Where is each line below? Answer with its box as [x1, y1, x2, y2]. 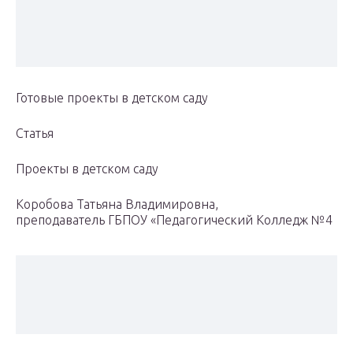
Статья [16, 126, 54, 141]
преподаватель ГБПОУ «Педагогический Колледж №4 [16, 213, 333, 228]
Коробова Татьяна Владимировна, [16, 197, 218, 212]
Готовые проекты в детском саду [16, 91, 208, 106]
